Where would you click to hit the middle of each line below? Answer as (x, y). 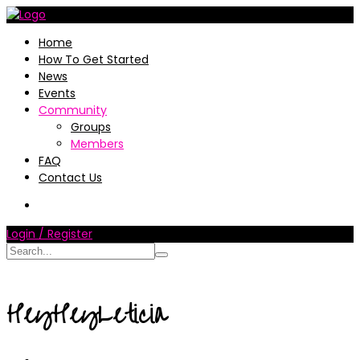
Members (97, 144)
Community (73, 110)
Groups (91, 127)
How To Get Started (94, 59)
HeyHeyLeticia (86, 315)
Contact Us (70, 178)
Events (57, 93)
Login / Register (49, 234)
